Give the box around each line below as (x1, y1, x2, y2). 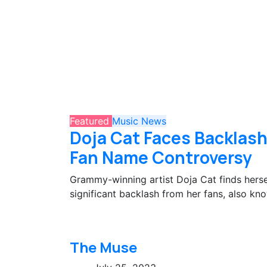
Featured (70, 114, 112, 127)
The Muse (70, 237, 137, 257)
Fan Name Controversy (70, 145, 252, 169)
